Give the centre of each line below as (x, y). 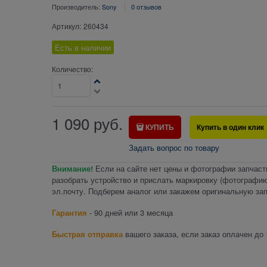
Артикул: (66, 26)
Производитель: (77, 7)
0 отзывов (146, 7)
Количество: (72, 69)
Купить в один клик (231, 127)
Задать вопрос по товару (174, 148)
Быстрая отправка (87, 234)
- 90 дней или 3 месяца (130, 213)
